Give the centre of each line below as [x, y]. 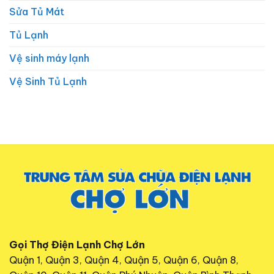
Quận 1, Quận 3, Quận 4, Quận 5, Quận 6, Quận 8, [124, 260]
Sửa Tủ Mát [37, 11]
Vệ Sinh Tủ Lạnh [48, 81]
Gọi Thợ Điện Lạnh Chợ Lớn [77, 245]
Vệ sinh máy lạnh [49, 58]
